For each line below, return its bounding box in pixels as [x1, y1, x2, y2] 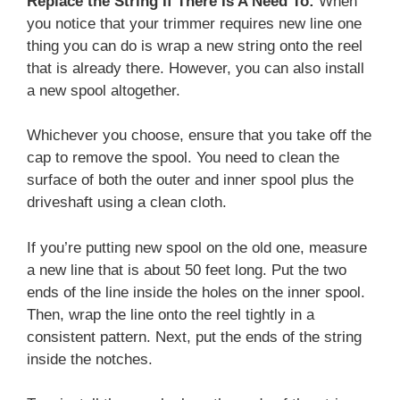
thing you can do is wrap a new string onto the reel [27, 37, 362, 54]
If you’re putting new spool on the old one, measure [27, 238, 367, 256]
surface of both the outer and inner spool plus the [27, 171, 354, 189]
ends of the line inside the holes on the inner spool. [27, 283, 365, 301]
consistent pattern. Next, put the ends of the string [27, 328, 362, 346]
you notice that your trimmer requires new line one [27, 14, 362, 32]
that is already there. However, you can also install [27, 59, 364, 77]
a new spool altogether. [27, 81, 180, 99]
